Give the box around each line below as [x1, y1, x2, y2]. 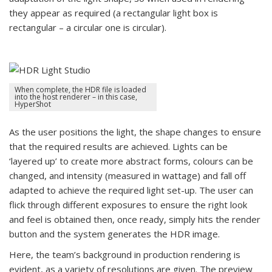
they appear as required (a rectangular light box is [9, 6, 218, 19]
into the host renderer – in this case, [15, 91, 137, 102]
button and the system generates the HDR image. [9, 228, 220, 240]
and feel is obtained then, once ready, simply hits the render [9, 213, 260, 226]
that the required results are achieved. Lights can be [9, 140, 228, 153]
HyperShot [15, 98, 51, 109]
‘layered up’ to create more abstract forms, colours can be [9, 155, 253, 168]
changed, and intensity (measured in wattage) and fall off [9, 169, 246, 182]
